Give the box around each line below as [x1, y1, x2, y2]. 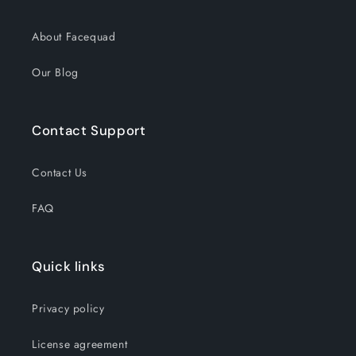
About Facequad [32, 29, 116, 45]
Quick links [32, 257, 106, 276]
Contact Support [32, 122, 146, 140]
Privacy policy [32, 300, 105, 317]
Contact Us [32, 164, 87, 181]
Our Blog [32, 64, 79, 81]
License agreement [32, 336, 128, 353]
